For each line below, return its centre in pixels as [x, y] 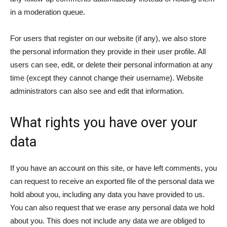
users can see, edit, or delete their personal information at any [111, 65]
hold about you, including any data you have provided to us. [107, 194]
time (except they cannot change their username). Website [107, 78]
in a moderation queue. [48, 12]
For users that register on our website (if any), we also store [108, 38]
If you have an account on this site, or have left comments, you [113, 168]
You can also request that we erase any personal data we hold [112, 207]
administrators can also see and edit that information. [97, 91]
